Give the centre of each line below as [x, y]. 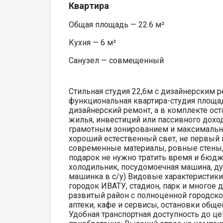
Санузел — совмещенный [116, 60]
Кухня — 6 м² [92, 42]
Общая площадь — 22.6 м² [116, 24]
